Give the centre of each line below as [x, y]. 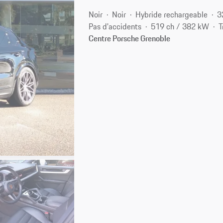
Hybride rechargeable [172, 14]
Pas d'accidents [115, 26]
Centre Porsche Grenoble [130, 38]
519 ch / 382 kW [180, 26]
